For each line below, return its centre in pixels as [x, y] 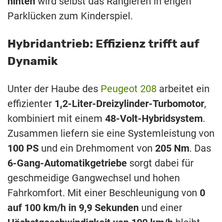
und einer [161, 208]
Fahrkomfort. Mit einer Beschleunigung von [104, 193]
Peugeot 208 [129, 89]
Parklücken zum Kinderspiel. [70, 16]
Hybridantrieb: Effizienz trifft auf [103, 43]
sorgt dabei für [160, 163]
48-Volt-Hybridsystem [154, 119]
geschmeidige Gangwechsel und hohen [94, 178]
